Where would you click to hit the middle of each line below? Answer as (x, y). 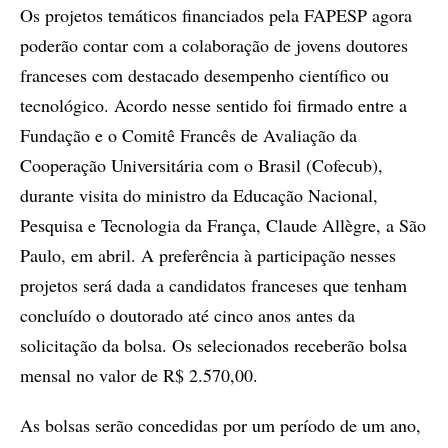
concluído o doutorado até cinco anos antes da (187, 315)
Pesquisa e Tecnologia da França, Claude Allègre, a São (223, 225)
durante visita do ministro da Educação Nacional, (199, 195)
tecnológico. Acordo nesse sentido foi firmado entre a (213, 105)
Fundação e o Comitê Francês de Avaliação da (188, 135)
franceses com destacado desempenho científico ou (204, 75)
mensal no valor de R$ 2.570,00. (139, 375)
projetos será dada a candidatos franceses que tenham (213, 285)
